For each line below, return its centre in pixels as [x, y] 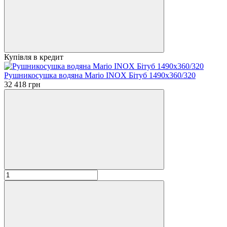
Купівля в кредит [34, 57]
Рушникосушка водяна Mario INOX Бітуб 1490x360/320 [100, 75]
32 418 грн [22, 84]
